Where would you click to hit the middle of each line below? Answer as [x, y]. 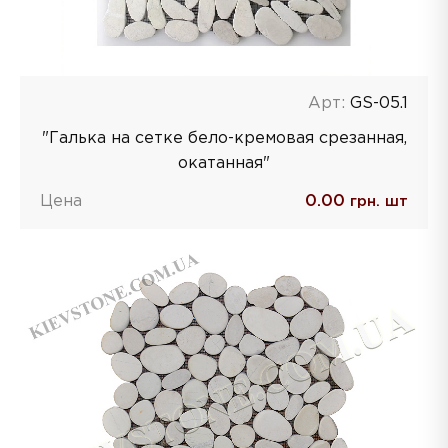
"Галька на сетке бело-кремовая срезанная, [224, 138]
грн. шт [376, 201]
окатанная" [224, 163]
